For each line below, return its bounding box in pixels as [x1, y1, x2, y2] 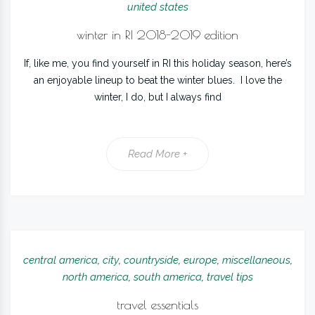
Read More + [128, 148, 187, 160]
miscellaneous [221, 254, 290, 266]
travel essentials [117, 297, 198, 312]
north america [62, 271, 129, 283]
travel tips [206, 271, 253, 283]
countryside [123, 254, 179, 266]
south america [133, 271, 202, 283]
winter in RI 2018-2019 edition [77, 27, 238, 42]
